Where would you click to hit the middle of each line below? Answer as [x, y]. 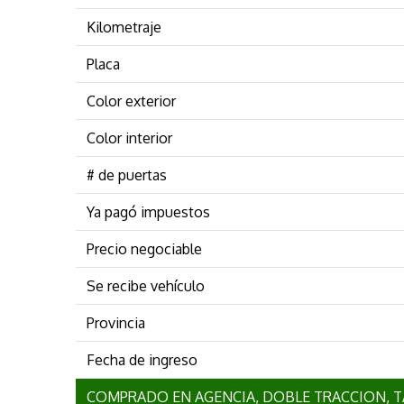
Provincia [116, 322]
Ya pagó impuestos [148, 211]
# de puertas [127, 174]
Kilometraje [124, 27]
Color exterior [131, 101]
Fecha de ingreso [142, 359]
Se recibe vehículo [146, 285]
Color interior [129, 138]
